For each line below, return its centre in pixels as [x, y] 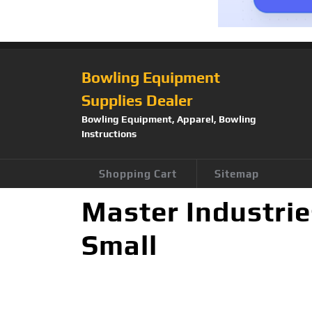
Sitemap [237, 174]
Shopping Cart [138, 174]
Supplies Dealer [137, 101]
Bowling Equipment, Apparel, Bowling [169, 119]
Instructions [109, 134]
